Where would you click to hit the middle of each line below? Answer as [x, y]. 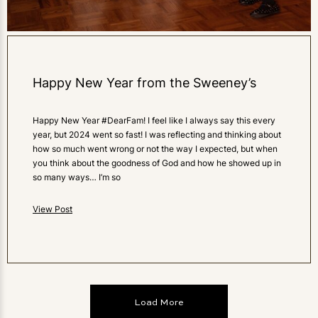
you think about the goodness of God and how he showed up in [157, 163]
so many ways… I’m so [77, 177]
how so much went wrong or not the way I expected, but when [155, 149]
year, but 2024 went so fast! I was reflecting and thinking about [157, 135]
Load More [159, 302]
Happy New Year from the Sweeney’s [144, 83]
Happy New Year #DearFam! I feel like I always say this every [154, 120]
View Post [53, 209]
